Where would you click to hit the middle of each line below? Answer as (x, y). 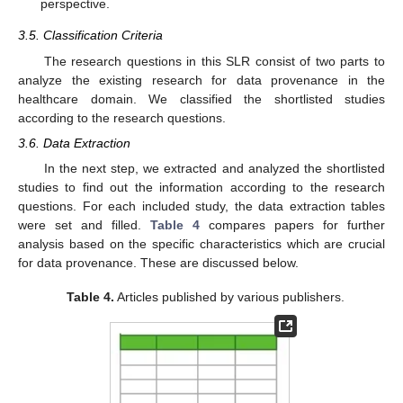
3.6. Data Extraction (74, 143)
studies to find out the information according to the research (201, 187)
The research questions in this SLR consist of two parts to (214, 61)
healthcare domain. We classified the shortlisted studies (201, 99)
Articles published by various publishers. (229, 297)
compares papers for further (292, 224)
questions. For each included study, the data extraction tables (201, 206)
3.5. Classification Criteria (90, 36)
